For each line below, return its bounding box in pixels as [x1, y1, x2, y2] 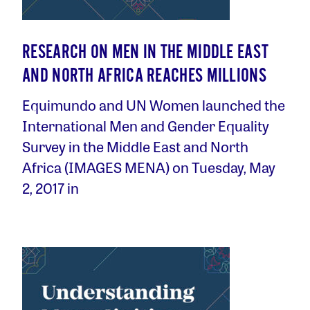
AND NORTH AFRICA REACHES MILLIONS [22, 64, 266, 89]
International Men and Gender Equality [22, 116, 269, 136]
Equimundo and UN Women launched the [22, 95, 285, 116]
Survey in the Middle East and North [22, 136, 248, 157]
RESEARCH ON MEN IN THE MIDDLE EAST [22, 40, 269, 66]
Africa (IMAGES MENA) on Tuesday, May [22, 157, 275, 178]
